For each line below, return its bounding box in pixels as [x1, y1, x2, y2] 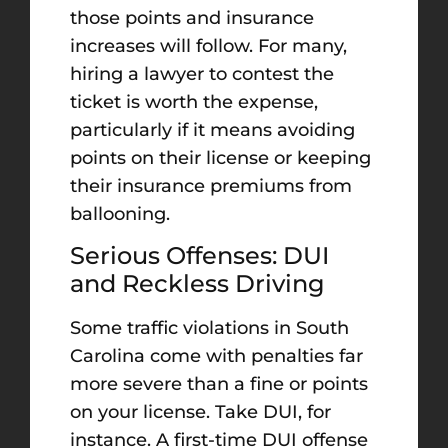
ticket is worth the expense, [70, 90, 318, 113]
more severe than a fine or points [70, 373, 368, 396]
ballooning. [70, 202, 170, 225]
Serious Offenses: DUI [70, 241, 329, 271]
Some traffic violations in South [70, 317, 349, 340]
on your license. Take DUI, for [70, 401, 331, 424]
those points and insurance [70, 6, 314, 29]
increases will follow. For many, [70, 34, 347, 57]
